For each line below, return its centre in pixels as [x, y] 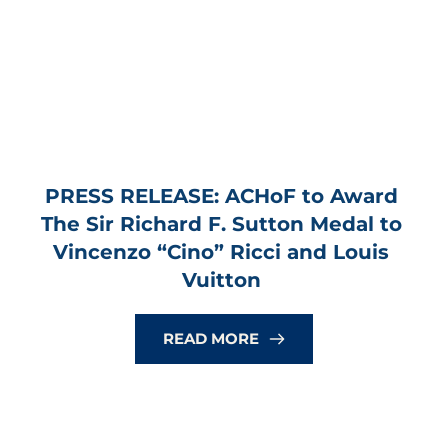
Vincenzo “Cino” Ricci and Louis [221, 252]
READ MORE [211, 339]
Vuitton [221, 280]
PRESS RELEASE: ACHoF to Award [221, 196]
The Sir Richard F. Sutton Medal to [221, 224]
